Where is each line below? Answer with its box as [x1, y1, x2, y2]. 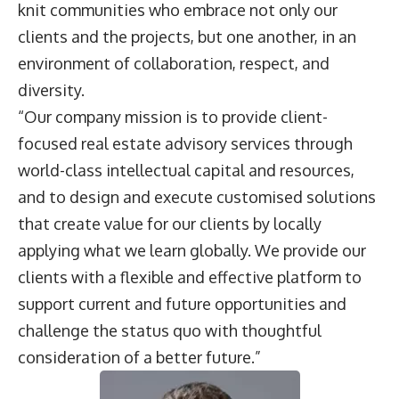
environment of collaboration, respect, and [18, 53, 330, 74]
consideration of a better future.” [18, 347, 261, 368]
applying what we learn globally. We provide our [18, 240, 366, 261]
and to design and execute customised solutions [18, 187, 376, 208]
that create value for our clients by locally [18, 214, 322, 234]
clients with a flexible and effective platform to [18, 267, 362, 288]
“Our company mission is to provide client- [18, 107, 328, 127]
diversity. [18, 80, 88, 101]
